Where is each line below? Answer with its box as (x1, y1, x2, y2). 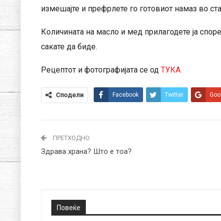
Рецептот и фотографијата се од (40, 65, 161, 74)
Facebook (112, 91, 139, 98)
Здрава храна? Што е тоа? (40, 147, 132, 156)
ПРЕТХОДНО (51, 134, 90, 142)
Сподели (55, 91, 83, 99)
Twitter (164, 91, 184, 98)
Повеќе (56, 203, 80, 212)
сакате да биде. (40, 41, 97, 51)
